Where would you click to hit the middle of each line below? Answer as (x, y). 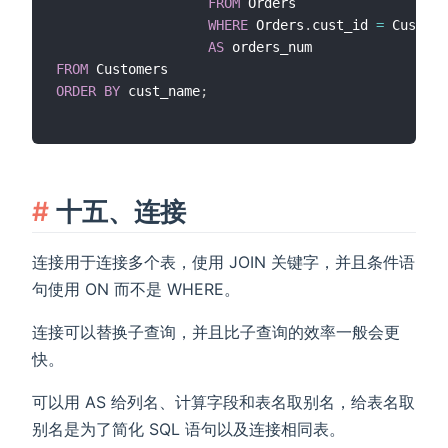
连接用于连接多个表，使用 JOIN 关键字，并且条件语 (223, 262)
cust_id (344, 25)
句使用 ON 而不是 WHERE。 (136, 289)
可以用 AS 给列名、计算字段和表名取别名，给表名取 (223, 402)
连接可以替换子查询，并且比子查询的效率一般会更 (216, 332)
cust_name (160, 91)
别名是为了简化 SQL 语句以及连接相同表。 (188, 429)
